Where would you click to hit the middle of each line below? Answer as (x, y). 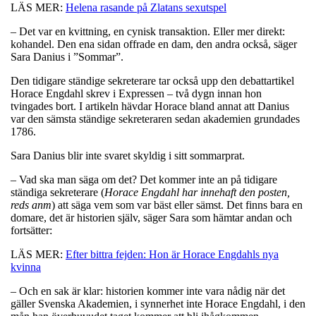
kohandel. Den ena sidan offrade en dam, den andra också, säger (154, 44)
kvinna (26, 267)
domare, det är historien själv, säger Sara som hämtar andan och (151, 217)
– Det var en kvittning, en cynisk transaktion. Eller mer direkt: (148, 31)
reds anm (31, 205)
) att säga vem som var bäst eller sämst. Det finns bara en (177, 205)
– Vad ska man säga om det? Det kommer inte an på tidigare (144, 179)
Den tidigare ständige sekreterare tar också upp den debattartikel (152, 80)
